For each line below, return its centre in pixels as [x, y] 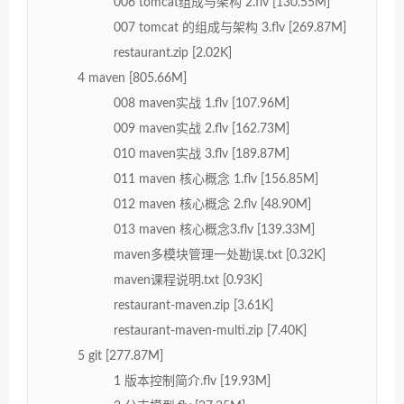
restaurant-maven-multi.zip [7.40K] [210, 331]
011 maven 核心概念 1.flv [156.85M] [216, 179]
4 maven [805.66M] [132, 78]
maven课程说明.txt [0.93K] [188, 280]
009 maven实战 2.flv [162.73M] [202, 129]
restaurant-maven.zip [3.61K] [193, 305]
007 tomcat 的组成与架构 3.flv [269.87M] [230, 28]
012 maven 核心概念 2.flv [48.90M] [212, 204]
